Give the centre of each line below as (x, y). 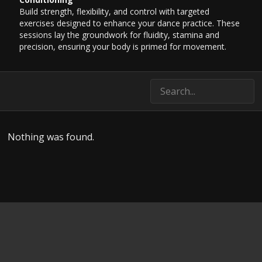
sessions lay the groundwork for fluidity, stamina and (120, 35)
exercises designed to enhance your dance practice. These (130, 23)
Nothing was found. (51, 137)
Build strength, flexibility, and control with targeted (115, 12)
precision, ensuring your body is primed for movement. (123, 47)
